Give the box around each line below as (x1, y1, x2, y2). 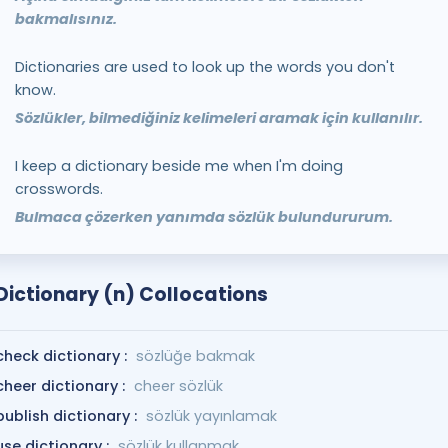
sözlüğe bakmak (135, 346, 255, 366)
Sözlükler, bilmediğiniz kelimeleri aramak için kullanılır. (14, 108, 423, 128)
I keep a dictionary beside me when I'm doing (14, 156, 343, 176)
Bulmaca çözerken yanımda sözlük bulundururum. (14, 207, 393, 227)
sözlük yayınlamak (145, 406, 277, 426)
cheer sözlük (133, 376, 223, 396)
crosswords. (14, 179, 103, 199)
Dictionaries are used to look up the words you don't (14, 57, 395, 77)
